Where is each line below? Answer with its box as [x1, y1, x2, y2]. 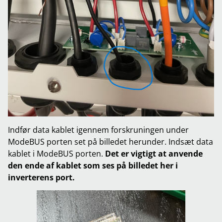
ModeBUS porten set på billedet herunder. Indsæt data [8, 136, 213, 147]
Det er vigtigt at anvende [105, 148, 203, 159]
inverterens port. [8, 171, 75, 183]
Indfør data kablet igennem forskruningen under [8, 124, 189, 135]
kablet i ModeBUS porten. [8, 148, 105, 159]
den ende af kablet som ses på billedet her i [8, 160, 178, 171]
